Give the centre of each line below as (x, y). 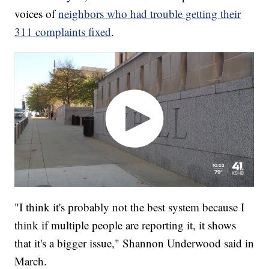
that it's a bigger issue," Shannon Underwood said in (134, 243)
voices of (37, 13)
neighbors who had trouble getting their (150, 13)
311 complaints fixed (63, 31)
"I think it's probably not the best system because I (130, 207)
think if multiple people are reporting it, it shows (125, 225)
